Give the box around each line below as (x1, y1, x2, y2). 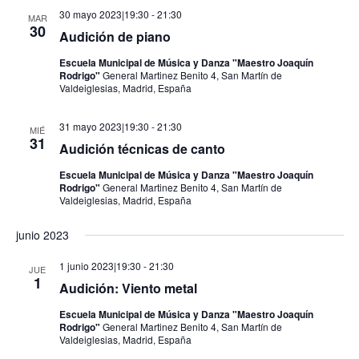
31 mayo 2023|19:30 (58, 119, 149, 133)
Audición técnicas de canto (58, 139, 225, 158)
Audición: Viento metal (58, 279, 197, 297)
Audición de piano (58, 27, 171, 46)
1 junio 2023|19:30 (58, 259, 141, 272)
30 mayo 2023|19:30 (58, 7, 149, 21)
